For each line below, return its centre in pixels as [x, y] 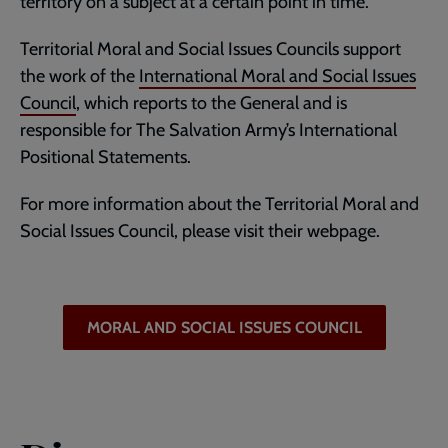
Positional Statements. [105, 157]
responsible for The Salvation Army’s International [208, 130]
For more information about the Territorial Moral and [219, 204]
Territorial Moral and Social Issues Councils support [210, 49]
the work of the [79, 76]
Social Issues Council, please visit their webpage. [200, 231]
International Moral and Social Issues [277, 76]
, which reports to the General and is [211, 103]
